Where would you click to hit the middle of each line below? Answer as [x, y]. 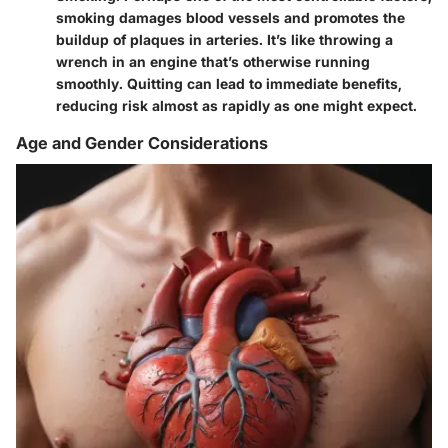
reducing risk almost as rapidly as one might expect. [236, 106]
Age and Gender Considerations [142, 143]
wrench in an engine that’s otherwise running [213, 62]
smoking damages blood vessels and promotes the [230, 18]
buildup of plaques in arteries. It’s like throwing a [224, 40]
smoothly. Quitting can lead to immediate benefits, [229, 84]
